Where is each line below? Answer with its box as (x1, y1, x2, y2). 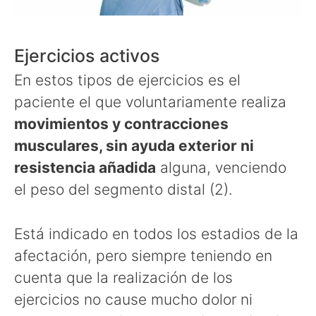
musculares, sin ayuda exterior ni (14, 137, 254, 155)
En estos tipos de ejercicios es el (14, 71, 241, 90)
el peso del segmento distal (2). (14, 181, 233, 199)
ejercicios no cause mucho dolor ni (14, 290, 253, 308)
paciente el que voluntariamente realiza (14, 93, 286, 111)
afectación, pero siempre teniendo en (14, 246, 272, 265)
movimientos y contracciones (14, 115, 229, 133)
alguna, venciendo (156, 159, 286, 177)
